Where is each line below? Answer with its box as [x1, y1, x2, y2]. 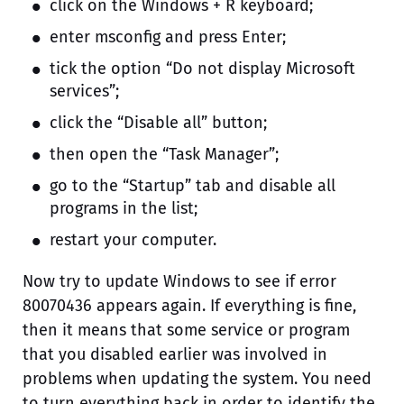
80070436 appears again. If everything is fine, [23, 296, 356, 317]
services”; [50, 81, 119, 102]
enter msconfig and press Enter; [50, 27, 286, 48]
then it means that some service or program [23, 320, 350, 341]
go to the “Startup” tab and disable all [50, 176, 335, 197]
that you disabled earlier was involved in [23, 344, 327, 365]
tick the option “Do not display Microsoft [50, 59, 355, 79]
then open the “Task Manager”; [50, 144, 279, 165]
